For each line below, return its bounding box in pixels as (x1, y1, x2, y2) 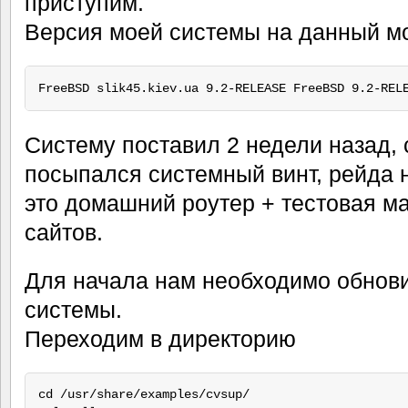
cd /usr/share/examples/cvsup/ (37, 387, 250, 403)
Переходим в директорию (25, 325, 296, 352)
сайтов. (25, 219, 103, 245)
